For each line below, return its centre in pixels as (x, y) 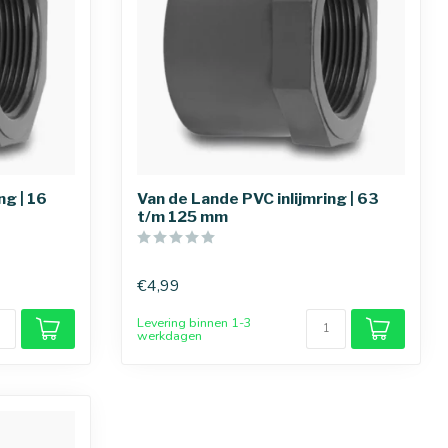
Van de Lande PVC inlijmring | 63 (258, 198)
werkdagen (169, 335)
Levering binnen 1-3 (194, 322)
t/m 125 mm (182, 216)
